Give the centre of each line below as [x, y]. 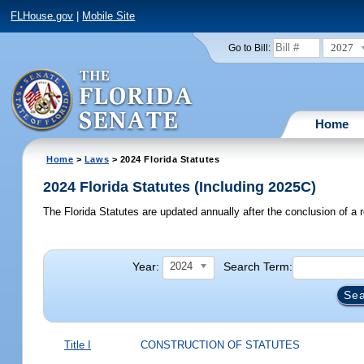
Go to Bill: [249, 48]
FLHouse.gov [42, 16]
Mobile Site [109, 16]
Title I [77, 344]
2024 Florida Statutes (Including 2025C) [180, 187]
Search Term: [258, 266]
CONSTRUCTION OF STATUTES [220, 344]
